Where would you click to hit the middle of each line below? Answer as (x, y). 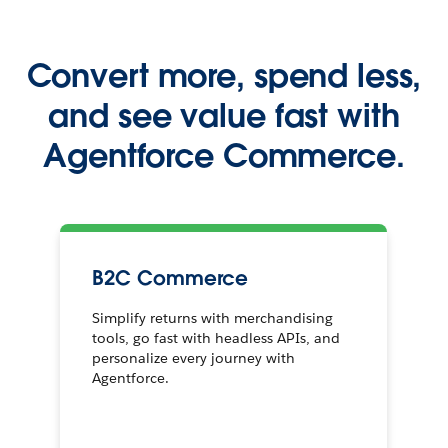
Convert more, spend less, (224, 75)
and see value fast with (224, 115)
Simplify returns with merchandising (213, 317)
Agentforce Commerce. (224, 155)
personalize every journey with (194, 357)
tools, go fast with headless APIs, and (216, 337)
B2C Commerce (170, 277)
